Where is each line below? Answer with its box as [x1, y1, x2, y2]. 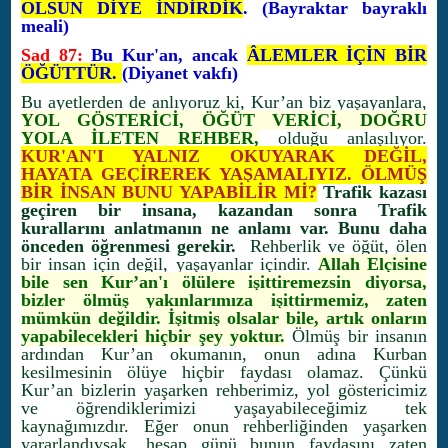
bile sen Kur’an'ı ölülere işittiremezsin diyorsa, [21, 272, 427, 292]
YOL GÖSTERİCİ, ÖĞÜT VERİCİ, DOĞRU [21, 110, 427, 130]
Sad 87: [21, 45, 83, 65]
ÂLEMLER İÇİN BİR [246, 45, 428, 65]
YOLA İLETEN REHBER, [21, 128, 259, 148]
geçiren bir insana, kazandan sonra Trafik [21, 200, 427, 220]
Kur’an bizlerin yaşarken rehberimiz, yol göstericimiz [21, 380, 427, 400]
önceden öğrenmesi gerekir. [21, 236, 243, 256]
